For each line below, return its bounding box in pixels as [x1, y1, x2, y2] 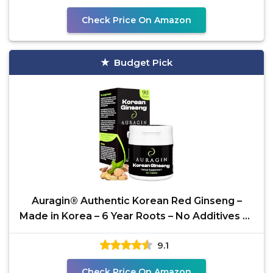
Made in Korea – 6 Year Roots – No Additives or [19, 210, 253, 222]
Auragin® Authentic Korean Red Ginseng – [31, 195, 242, 207]
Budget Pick [114, 57, 172, 68]
